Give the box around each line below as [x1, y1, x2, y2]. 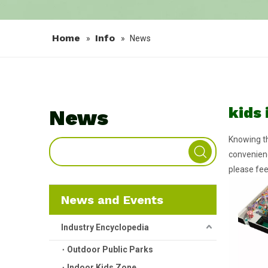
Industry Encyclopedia [61, 223, 149, 232]
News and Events [61, 193, 163, 207]
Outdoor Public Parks [67, 245, 153, 254]
